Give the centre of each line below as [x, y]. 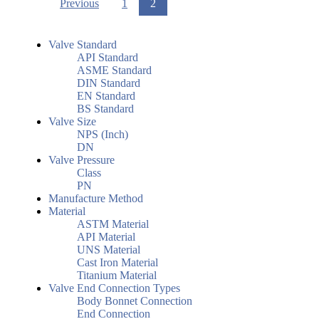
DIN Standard [109, 83]
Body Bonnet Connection [135, 301]
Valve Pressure [82, 160]
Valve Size [72, 122]
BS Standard [105, 109]
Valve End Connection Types [114, 288]
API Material [106, 237]
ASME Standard [114, 70]
